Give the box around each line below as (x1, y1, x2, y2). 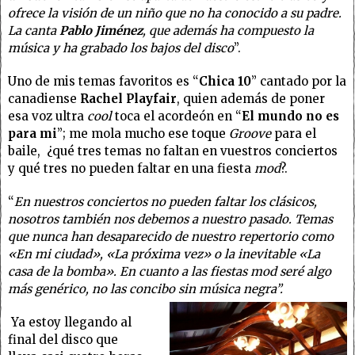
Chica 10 (199, 74, 251, 89)
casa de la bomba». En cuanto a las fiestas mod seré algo (8, 264, 331, 279)
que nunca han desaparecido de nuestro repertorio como (8, 229, 334, 244)
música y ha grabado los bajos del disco (8, 40, 234, 55)
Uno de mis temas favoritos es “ (8, 74, 199, 89)
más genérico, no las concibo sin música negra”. (8, 281, 286, 296)
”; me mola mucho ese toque (57, 126, 229, 141)
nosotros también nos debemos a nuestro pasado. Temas (8, 212, 333, 227)
